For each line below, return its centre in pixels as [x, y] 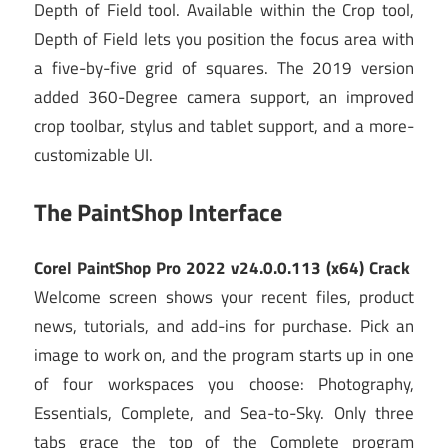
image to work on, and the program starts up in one [224, 355]
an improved [366, 97]
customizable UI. [93, 155]
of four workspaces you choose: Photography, [224, 384]
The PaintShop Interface [158, 211]
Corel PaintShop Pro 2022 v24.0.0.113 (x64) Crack [224, 268]
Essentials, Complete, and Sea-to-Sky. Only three [224, 413]
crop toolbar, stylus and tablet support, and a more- [224, 126]
